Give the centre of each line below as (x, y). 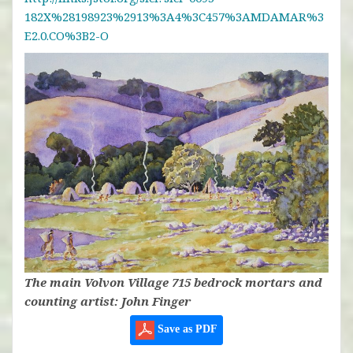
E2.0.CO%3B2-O (67, 36)
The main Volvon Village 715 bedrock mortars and (173, 282)
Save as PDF (186, 329)
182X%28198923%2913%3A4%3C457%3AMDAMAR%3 (174, 17)
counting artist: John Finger (108, 301)
